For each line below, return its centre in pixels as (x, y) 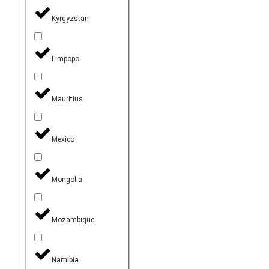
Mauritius (67, 99)
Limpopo (65, 59)
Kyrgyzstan (70, 18)
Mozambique (73, 219)
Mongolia (67, 179)
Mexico (63, 139)
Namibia (65, 260)
